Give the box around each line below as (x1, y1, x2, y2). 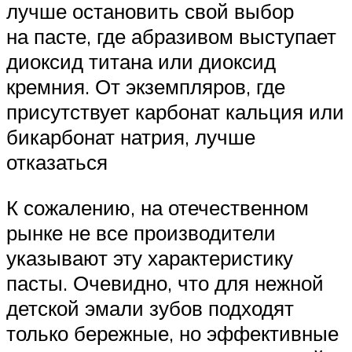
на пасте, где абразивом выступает (6, 24, 336, 49)
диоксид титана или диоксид (6, 49, 276, 75)
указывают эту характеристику (6, 245, 293, 271)
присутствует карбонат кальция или (6, 99, 344, 125)
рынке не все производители (6, 220, 276, 246)
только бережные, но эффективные (6, 321, 339, 346)
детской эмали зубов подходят (6, 295, 294, 321)
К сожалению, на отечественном (6, 195, 309, 221)
